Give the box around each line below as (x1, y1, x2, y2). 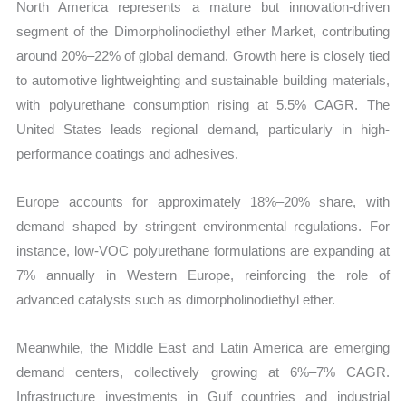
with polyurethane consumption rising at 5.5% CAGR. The (16, 96, 390, 112)
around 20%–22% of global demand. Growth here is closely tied (16, 47, 390, 63)
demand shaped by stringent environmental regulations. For (16, 218, 390, 235)
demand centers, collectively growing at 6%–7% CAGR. (16, 364, 390, 381)
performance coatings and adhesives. (16, 145, 239, 161)
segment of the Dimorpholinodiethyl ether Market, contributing (16, 23, 390, 39)
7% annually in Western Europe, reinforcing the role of (16, 267, 390, 284)
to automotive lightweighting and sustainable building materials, (16, 72, 390, 88)
